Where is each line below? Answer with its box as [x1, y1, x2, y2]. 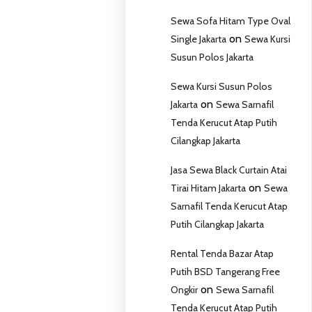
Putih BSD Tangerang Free [171, 265, 281, 279]
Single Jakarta [171, 33, 227, 46]
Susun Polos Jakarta [171, 51, 254, 64]
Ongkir [171, 283, 198, 297]
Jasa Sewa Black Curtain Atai [171, 164, 288, 177]
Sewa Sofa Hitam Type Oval [171, 15, 291, 28]
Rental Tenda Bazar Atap [171, 247, 274, 260]
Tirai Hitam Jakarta [171, 182, 247, 195]
